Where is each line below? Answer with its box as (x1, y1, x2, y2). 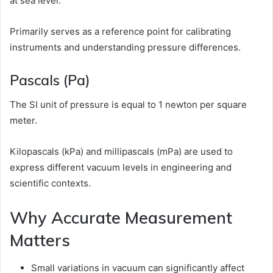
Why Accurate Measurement (10, 207, 232, 229)
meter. (10, 115, 37, 127)
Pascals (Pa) (10, 71, 90, 89)
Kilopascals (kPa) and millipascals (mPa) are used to (10, 146, 233, 158)
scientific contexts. (10, 177, 91, 190)
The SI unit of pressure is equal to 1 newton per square (10, 99, 247, 111)
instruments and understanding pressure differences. (10, 41, 241, 53)
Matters (10, 230, 70, 251)
